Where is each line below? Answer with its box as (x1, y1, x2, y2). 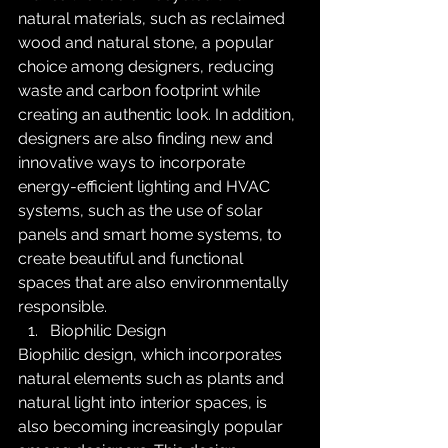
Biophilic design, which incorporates (18, 345, 286, 364)
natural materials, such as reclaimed (18, 9, 289, 28)
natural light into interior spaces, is (18, 393, 271, 412)
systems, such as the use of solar (18, 201, 267, 220)
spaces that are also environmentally (18, 273, 293, 292)
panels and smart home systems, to (18, 225, 286, 244)
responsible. (18, 297, 107, 316)
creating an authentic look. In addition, (18, 105, 299, 124)
